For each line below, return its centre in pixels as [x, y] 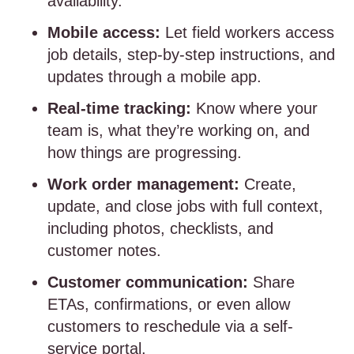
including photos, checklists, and [160, 228]
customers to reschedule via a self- [170, 326]
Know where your [254, 108]
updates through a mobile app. [154, 77]
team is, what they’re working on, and [179, 130]
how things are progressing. [145, 153]
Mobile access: [104, 32]
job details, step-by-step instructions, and [191, 55]
